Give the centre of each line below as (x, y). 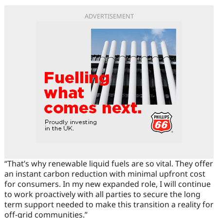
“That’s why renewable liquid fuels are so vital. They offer (109, 164)
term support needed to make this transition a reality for (109, 205)
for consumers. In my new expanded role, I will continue (107, 184)
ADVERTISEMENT (109, 16)
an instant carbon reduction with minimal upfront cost (105, 174)
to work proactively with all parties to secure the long (102, 194)
